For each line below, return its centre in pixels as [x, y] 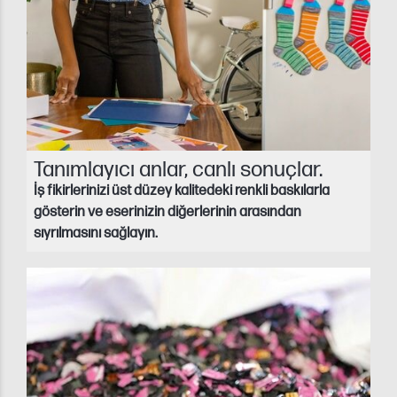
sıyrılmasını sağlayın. [96, 234]
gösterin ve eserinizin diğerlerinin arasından [167, 213]
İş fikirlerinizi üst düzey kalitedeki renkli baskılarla [182, 191]
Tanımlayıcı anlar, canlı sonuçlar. [178, 170]
